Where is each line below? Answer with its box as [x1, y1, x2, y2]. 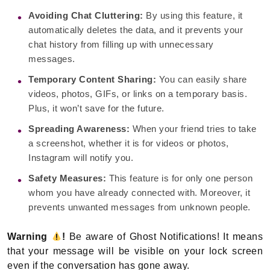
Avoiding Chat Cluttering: [28, 10, 143, 21]
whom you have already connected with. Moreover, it [28, 187, 250, 198]
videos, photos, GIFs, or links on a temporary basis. [28, 89, 247, 99]
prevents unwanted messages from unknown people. [28, 202, 253, 213]
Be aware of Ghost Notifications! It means [69, 231, 263, 242]
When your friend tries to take [130, 124, 257, 134]
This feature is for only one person [106, 173, 253, 184]
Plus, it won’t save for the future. [28, 103, 167, 114]
